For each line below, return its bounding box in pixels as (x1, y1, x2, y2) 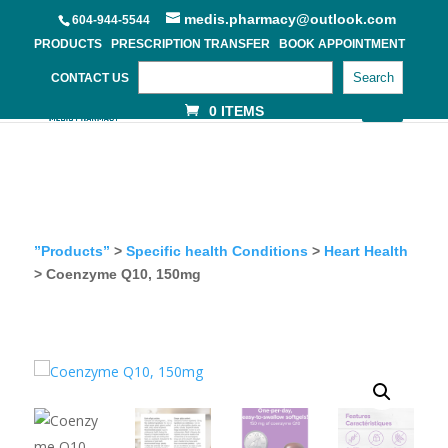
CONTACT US (51, 71, 130, 85)
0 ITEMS (208, 103, 264, 119)
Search (352, 70, 394, 85)
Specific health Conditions (125, 243, 308, 259)
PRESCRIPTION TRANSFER (111, 37, 270, 51)
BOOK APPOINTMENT (279, 37, 405, 51)
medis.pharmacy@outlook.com (184, 11, 396, 27)
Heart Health (323, 243, 408, 259)
